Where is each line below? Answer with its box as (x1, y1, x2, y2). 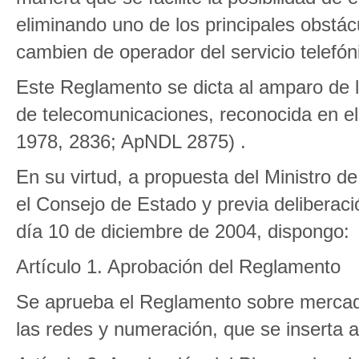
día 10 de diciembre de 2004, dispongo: (16, 220, 349, 242)
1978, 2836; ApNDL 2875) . (16, 131, 246, 152)
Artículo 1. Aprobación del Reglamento (16, 256, 341, 277)
